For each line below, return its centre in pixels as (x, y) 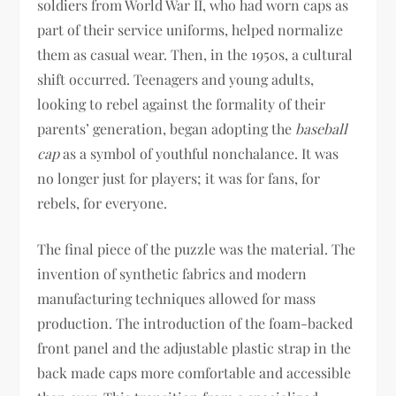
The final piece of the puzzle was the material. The (197, 249)
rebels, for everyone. (103, 203)
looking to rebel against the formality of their (182, 104)
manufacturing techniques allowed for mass (177, 298)
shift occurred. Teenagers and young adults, (176, 79)
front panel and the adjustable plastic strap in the (194, 348)
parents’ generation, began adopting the (167, 129)
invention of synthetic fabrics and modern (172, 274)
